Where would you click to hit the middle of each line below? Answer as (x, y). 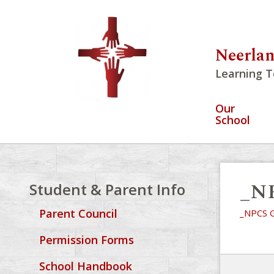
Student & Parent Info (107, 189)
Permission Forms (86, 240)
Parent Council (78, 213)
